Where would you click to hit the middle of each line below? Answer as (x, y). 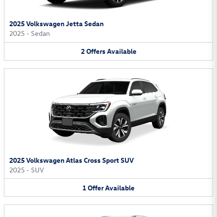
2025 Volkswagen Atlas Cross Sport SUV (71, 160)
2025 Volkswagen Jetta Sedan (56, 24)
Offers (96, 51)
